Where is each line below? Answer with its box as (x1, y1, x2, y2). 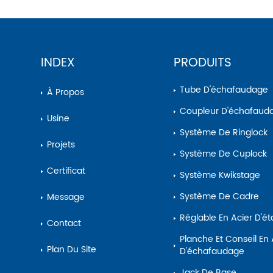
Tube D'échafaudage (184, 83, 268, 97)
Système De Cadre (184, 190, 259, 204)
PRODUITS (173, 53, 232, 74)
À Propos (53, 85, 85, 100)
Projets (52, 138, 76, 152)
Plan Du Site (52, 243, 97, 257)
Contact (54, 216, 82, 231)
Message (54, 190, 85, 205)
